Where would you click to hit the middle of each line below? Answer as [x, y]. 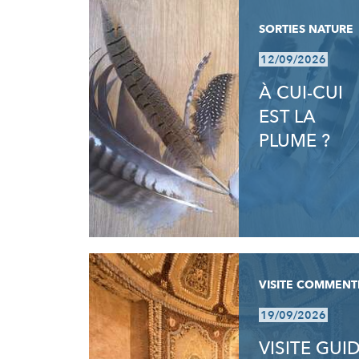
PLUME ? [294, 141]
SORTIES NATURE [306, 29]
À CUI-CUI [301, 93]
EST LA [287, 117]
